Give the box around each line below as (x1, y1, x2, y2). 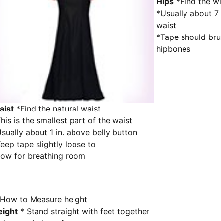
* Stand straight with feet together (18, 206, 149, 216)
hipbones (156, 44, 190, 54)
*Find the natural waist (14, 103, 101, 113)
